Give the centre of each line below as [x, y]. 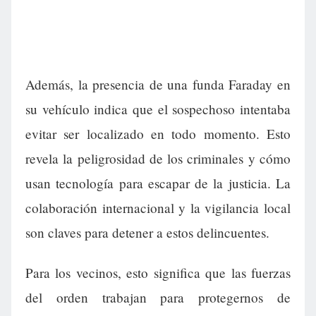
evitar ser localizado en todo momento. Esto [158, 134]
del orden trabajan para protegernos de [158, 298]
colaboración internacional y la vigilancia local [158, 208]
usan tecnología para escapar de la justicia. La [158, 183]
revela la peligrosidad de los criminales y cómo [158, 159]
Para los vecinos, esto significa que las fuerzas [158, 273]
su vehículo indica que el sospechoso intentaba [158, 109]
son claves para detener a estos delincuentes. [147, 233]
